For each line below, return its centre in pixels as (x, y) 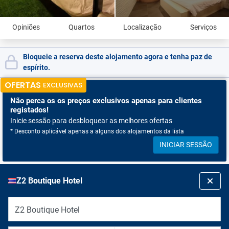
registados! (29, 110)
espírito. (37, 67)
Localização (142, 27)
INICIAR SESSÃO (186, 145)
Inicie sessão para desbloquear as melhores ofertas (91, 121)
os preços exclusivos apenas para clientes (129, 101)
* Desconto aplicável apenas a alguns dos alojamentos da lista (97, 131)
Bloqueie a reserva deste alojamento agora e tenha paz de (118, 57)
